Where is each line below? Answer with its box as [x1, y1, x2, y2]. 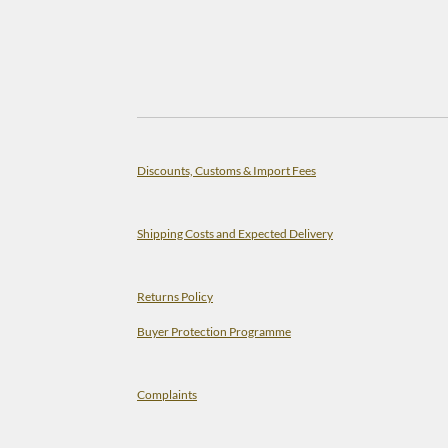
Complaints [137, 387, 197, 401]
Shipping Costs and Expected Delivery [137, 226, 333, 240]
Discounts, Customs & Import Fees [137, 163, 316, 177]
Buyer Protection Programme [137, 324, 291, 338]
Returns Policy [137, 289, 213, 303]
